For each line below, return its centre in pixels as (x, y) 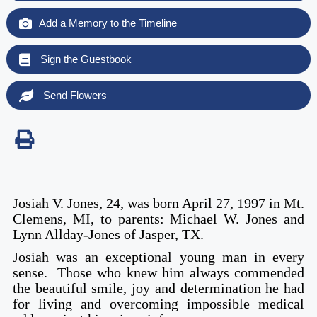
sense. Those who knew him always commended (158, 272)
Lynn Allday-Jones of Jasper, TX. (108, 234)
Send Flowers (73, 95)
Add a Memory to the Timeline (108, 23)
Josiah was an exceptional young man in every (158, 257)
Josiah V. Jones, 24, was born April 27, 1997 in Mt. (158, 203)
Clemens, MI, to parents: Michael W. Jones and (158, 218)
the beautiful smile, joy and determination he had (158, 288)
